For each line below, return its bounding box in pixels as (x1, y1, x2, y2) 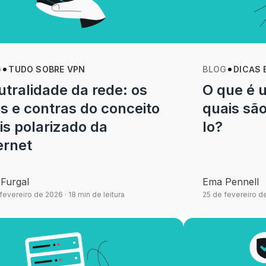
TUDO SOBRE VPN (8, 64, 85, 74)
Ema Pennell (202, 176, 259, 188)
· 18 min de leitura (62, 190, 125, 199)
